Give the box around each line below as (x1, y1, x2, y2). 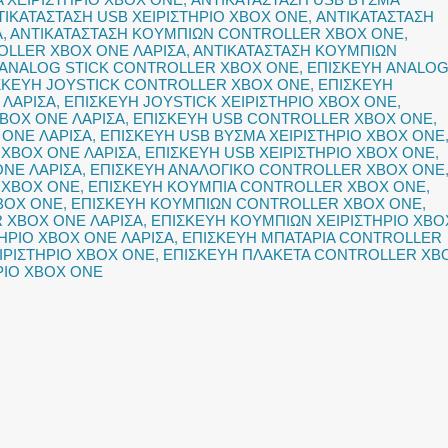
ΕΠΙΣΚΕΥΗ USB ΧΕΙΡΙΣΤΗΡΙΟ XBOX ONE (145, 144, 435, 161)
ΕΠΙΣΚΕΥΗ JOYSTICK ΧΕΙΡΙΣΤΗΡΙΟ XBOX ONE (64, 93, 397, 110)
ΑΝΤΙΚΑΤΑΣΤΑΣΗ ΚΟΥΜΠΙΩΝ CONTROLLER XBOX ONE (10, 25, 404, 42)
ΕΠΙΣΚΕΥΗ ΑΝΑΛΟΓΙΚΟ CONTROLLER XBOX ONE (90, 161, 445, 178)
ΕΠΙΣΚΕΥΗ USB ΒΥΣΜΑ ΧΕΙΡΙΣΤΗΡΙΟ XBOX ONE (100, 127, 445, 144)
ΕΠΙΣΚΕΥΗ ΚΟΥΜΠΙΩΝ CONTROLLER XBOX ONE (71, 195, 422, 212)
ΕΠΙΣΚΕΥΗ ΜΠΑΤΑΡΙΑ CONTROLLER (182, 229, 442, 246)
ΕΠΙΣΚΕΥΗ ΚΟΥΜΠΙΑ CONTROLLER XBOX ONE (88, 178, 426, 195)
